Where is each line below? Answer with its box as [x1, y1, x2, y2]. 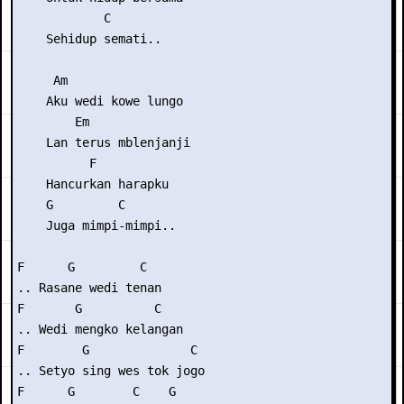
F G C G [17, 384, 176, 399]
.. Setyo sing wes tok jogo [17, 363, 205, 378]
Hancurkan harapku [17, 177, 169, 191]
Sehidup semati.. [17, 32, 161, 46]
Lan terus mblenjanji [17, 135, 190, 150]
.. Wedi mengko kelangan [17, 322, 183, 336]
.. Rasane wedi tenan [17, 280, 161, 295]
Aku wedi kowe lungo [17, 94, 183, 108]
